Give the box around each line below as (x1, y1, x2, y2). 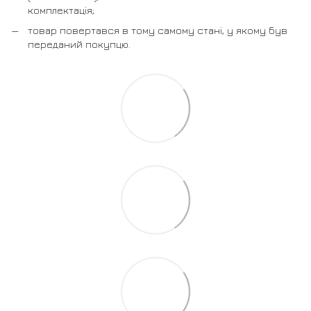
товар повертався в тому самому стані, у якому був (28, 24, 287, 36)
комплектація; (28, 4, 94, 17)
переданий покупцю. (28, 37, 131, 50)
